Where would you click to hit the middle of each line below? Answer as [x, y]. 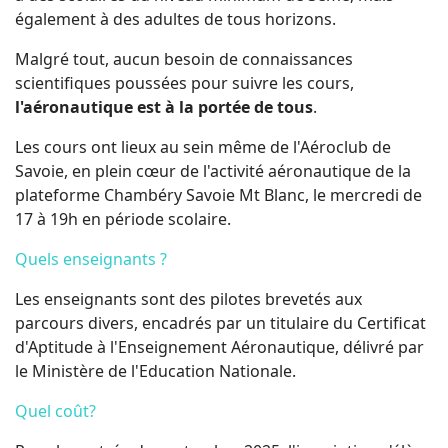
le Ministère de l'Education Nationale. [155, 370]
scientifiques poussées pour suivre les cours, [184, 82]
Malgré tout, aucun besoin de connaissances [184, 58]
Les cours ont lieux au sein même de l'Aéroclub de [203, 146]
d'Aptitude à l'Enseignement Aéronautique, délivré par [219, 346]
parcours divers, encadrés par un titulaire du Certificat [220, 322]
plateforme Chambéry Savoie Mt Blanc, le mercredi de [218, 194]
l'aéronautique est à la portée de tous [164, 106]
